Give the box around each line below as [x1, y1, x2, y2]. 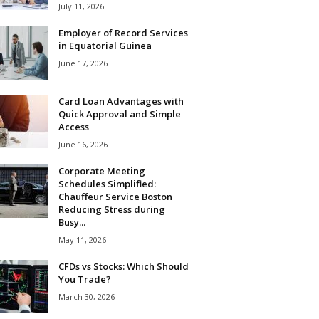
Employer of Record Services [58, 26, 188, 39]
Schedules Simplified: [58, 177, 156, 190]
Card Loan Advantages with [58, 94, 184, 108]
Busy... [58, 215, 85, 229]
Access [58, 120, 89, 133]
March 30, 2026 [58, 291, 115, 302]
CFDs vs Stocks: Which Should [58, 259, 189, 273]
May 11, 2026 [58, 234, 106, 245]
